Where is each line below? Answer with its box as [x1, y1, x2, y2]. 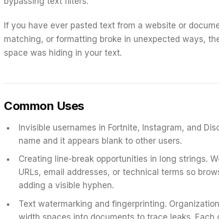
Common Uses [4, 98, 84, 113]
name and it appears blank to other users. [18, 135, 182, 146]
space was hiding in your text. [4, 47, 122, 58]
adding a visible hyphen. [18, 180, 114, 191]
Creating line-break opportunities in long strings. [18, 154, 208, 164]
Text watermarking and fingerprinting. [18, 198, 167, 209]
